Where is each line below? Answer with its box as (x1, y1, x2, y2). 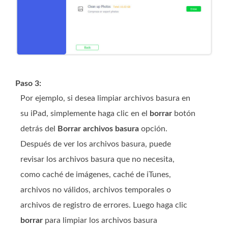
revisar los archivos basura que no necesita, (20, 155, 175, 164)
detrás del (20, 125, 58, 133)
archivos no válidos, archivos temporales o (20, 186, 171, 194)
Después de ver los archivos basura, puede (20, 140, 171, 149)
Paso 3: (15, 79, 41, 88)
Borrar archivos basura (58, 125, 139, 133)
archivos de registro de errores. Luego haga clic (20, 201, 187, 210)
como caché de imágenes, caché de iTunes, (20, 170, 171, 179)
